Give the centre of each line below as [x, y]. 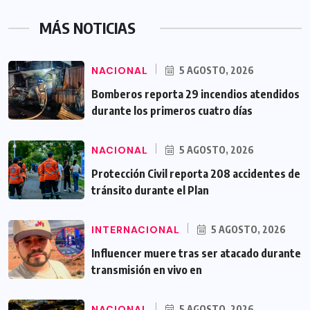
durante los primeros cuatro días [172, 111]
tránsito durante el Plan [150, 191]
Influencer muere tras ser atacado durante [196, 254]
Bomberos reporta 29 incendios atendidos [195, 94]
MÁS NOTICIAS [88, 28]
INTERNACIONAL [136, 230]
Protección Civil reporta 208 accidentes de [196, 174]
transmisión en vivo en [147, 270]
